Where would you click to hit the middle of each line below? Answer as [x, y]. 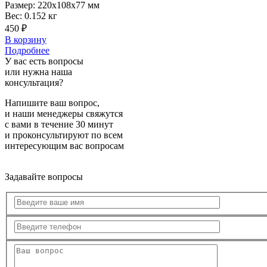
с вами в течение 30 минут [59, 124]
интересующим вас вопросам [64, 145]
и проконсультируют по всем [64, 135]
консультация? [34, 82]
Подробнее [27, 50]
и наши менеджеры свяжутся [64, 113]
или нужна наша [38, 72]
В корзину [26, 39]
